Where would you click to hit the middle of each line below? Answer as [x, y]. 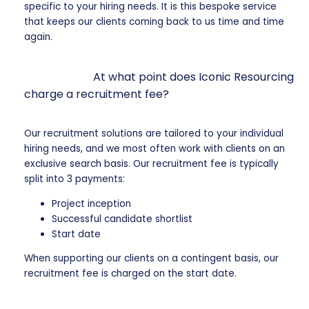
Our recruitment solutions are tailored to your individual [154, 134]
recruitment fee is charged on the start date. [132, 274]
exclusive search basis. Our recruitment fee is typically [152, 164]
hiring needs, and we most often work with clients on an [155, 149]
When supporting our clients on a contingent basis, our [152, 259]
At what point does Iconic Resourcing [194, 77]
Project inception [92, 203]
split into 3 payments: [75, 179]
